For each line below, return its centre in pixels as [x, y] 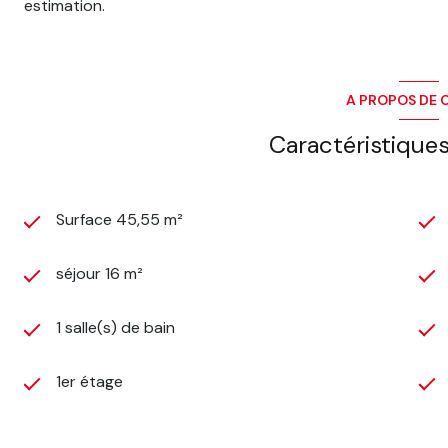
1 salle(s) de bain [115, 327]
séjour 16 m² [99, 273]
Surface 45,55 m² [119, 219]
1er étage [89, 381]
